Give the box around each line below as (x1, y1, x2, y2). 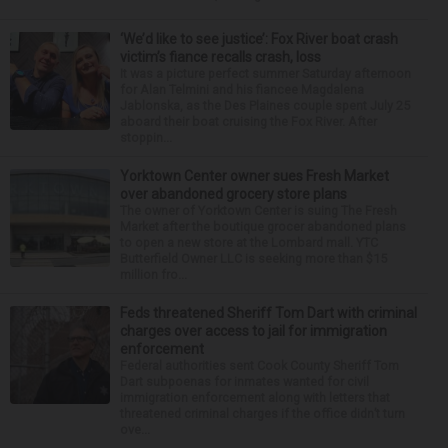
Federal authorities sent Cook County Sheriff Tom (120, 357, 399, 373)
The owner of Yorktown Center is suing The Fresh (120, 202, 397, 218)
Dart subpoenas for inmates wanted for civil (120, 373, 369, 389)
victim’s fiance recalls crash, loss (120, 48, 321, 65)
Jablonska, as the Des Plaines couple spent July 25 (120, 97, 410, 113)
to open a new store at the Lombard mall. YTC (120, 234, 378, 250)
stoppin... (120, 129, 172, 145)
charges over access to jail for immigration (120, 322, 387, 339)
